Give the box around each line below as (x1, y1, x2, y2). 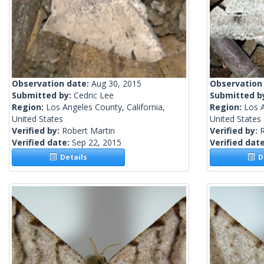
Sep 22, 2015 (72, 137, 121, 148)
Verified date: (12, 137, 72, 148)
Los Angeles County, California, (46, 101, 165, 113)
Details (57, 152, 88, 163)
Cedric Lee (74, 90, 114, 101)
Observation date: (12, 78, 91, 90)
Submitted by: (12, 90, 74, 101)
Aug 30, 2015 (91, 78, 141, 90)
